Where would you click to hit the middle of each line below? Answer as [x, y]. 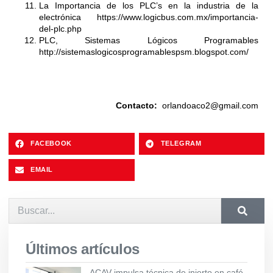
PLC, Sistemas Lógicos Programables [149, 40]
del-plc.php [60, 28]
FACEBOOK [51, 144]
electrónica [68, 17]
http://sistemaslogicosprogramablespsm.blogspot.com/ [144, 51]
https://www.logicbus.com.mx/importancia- [178, 17]
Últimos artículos [83, 249]
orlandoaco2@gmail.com [210, 105]
